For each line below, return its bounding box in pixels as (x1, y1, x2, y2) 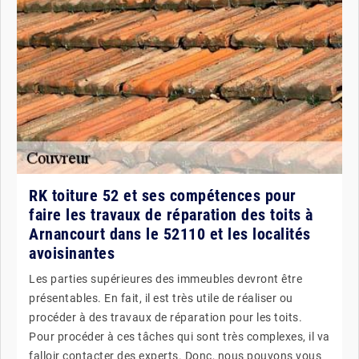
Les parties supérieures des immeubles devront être (29, 272, 302, 285)
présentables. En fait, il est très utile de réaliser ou (29, 292, 293, 305)
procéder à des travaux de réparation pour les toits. (29, 311, 302, 324)
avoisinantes (29, 244, 115, 263)
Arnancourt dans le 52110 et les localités (29, 224, 311, 244)
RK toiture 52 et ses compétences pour (29, 186, 296, 205)
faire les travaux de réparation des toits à (29, 205, 313, 224)
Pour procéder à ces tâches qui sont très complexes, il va (29, 330, 330, 343)
